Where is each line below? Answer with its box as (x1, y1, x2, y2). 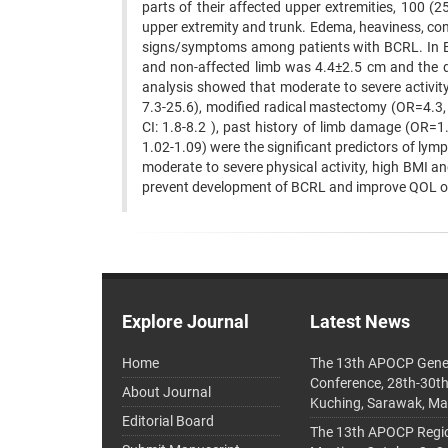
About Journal (122, 384, 211, 400)
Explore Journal (122, 311, 249, 332)
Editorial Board (122, 413, 214, 429)
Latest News (310, 311, 411, 332)
